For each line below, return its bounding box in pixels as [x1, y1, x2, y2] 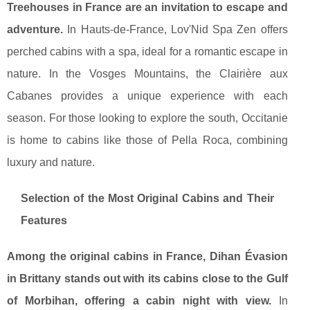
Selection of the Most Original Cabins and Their [21, 192, 274, 205]
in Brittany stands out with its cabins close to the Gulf [7, 273, 288, 285]
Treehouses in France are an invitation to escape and [7, 1, 288, 14]
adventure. [7, 24, 63, 36]
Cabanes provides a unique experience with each [7, 90, 288, 102]
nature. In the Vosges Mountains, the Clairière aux [7, 68, 288, 80]
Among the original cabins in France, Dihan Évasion [7, 250, 288, 263]
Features [21, 215, 67, 227]
